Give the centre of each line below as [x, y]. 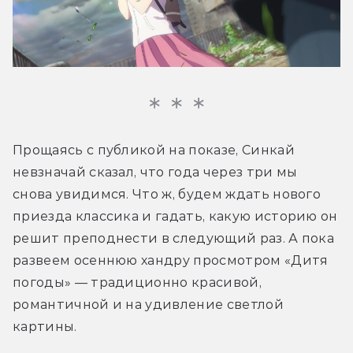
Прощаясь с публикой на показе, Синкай [154, 150]
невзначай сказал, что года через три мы [155, 173]
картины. [45, 327]
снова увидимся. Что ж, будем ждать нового [167, 195]
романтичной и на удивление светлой [148, 305]
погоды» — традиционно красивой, [137, 283]
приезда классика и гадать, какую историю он [175, 217]
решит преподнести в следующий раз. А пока [174, 239]
